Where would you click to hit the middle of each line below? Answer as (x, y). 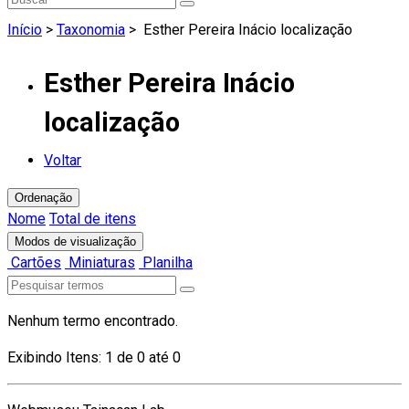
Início (25, 29)
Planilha (166, 263)
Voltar (63, 161)
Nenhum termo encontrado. (93, 321)
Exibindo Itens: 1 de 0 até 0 (94, 358)
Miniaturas (100, 263)
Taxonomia (91, 29)
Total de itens (93, 219)
